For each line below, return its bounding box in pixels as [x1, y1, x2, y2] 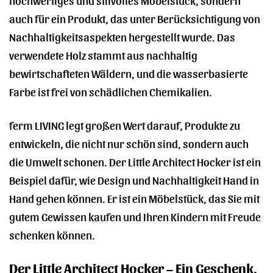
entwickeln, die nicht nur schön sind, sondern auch [9, 135, 249, 150]
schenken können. [9, 227, 95, 241]
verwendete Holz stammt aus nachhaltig [9, 47, 197, 62]
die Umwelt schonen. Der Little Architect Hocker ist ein [9, 154, 261, 168]
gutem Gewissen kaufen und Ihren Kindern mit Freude [9, 208, 261, 223]
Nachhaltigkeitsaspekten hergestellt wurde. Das [9, 29, 235, 43]
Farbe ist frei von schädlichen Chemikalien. [9, 83, 212, 98]
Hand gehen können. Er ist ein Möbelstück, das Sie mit [9, 190, 260, 205]
